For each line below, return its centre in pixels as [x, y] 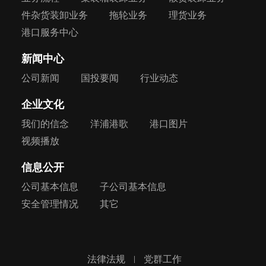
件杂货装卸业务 [54, 15]
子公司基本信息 [133, 186]
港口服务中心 [50, 32]
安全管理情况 [50, 204]
